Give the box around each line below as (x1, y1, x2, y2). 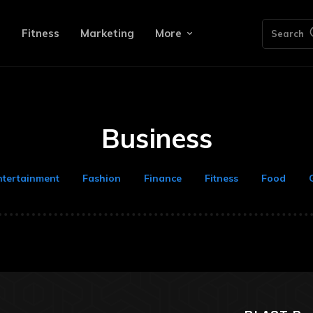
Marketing (80, 27, 134, 40)
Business (101, 122, 212, 155)
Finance (143, 172, 182, 184)
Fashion (82, 172, 121, 184)
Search (271, 27, 304, 39)
